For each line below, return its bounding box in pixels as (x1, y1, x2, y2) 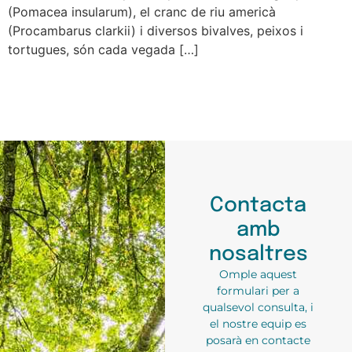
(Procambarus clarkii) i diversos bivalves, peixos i (8, 23, 303, 39)
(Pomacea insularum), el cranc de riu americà (8, 4, 276, 20)
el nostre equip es (210, 317, 307, 332)
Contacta (210, 195, 307, 217)
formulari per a (217, 284, 300, 299)
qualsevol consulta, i (203, 300, 314, 315)
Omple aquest (219, 267, 298, 282)
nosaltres (208, 244, 308, 266)
